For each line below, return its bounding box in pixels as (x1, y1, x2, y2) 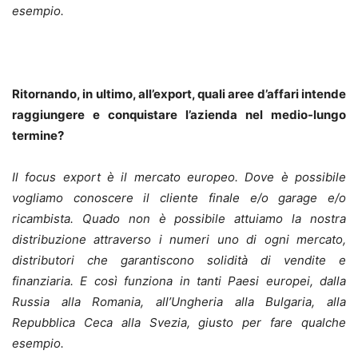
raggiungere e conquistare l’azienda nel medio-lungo (12, 107, 346, 123)
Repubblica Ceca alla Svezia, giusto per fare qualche (12, 315, 346, 331)
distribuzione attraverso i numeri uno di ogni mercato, (12, 232, 346, 248)
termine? (12, 128, 64, 144)
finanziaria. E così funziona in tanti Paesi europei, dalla (12, 273, 346, 289)
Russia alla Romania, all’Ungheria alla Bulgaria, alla (12, 294, 346, 310)
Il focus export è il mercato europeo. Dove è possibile (12, 169, 346, 185)
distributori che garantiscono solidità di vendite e (12, 253, 346, 268)
